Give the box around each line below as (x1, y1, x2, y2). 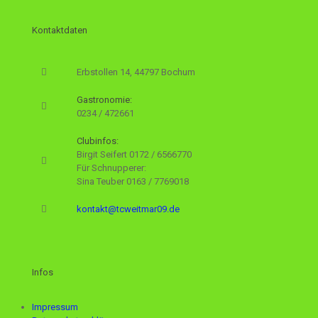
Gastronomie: (77, 94, 132, 106)
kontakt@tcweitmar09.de (77, 204, 180, 215)
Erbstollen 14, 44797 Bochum (77, 67, 195, 78)
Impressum (32, 302, 78, 313)
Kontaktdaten (32, 25, 87, 36)
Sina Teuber (77, 176, 126, 187)
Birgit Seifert (77, 149, 129, 160)
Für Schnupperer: (77, 163, 146, 174)
